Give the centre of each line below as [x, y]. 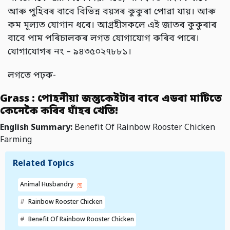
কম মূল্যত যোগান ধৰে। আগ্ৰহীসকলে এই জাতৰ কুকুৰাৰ [112, 25]
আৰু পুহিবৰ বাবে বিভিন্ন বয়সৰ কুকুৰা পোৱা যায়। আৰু [112, 12]
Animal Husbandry [47, 185]
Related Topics [43, 164]
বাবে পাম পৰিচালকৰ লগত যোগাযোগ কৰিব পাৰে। [103, 39]
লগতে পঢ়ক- [33, 75]
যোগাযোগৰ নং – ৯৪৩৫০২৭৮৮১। [70, 52]
